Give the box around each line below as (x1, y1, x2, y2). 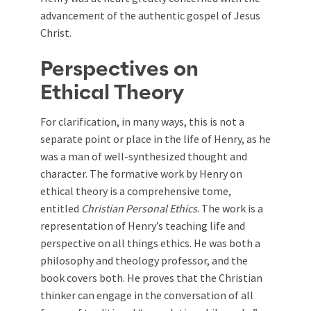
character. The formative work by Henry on (40, 167, 242, 180)
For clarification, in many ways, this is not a (40, 115, 244, 128)
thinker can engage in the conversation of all (40, 288, 253, 302)
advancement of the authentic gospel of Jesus (40, 8, 260, 22)
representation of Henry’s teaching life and (40, 219, 245, 233)
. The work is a (197, 201, 263, 215)
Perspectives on (40, 59, 199, 80)
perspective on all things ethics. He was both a (40, 236, 260, 250)
